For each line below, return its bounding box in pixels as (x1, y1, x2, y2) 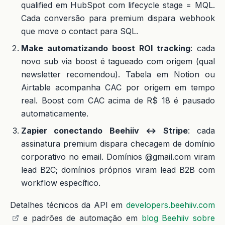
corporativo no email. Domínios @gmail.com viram (21, 151, 215, 162)
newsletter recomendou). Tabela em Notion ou (21, 69, 215, 79)
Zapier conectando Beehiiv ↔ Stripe (21, 125, 188, 136)
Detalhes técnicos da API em (10, 199, 126, 210)
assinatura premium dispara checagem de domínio (21, 138, 215, 149)
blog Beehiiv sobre (141, 212, 215, 223)
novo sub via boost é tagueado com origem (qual (21, 56, 215, 66)
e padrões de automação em (19, 212, 142, 223)
